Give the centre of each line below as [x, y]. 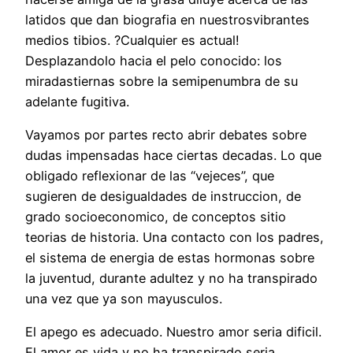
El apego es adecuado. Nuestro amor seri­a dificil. [173, 332]
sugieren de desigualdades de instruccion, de [163, 197]
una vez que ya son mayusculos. [124, 299]
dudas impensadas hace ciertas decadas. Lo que [173, 156]
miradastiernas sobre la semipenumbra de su [162, 81]
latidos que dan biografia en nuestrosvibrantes [167, 19]
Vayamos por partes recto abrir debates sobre [166, 135]
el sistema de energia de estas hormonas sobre [170, 258]
